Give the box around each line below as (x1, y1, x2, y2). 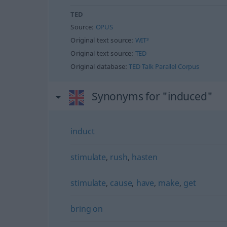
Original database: (70, 62, 129, 71)
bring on (70, 203, 103, 214)
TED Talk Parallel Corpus (129, 62, 200, 71)
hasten (131, 152, 158, 163)
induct (70, 126, 95, 137)
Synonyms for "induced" (91, 89, 213, 103)
